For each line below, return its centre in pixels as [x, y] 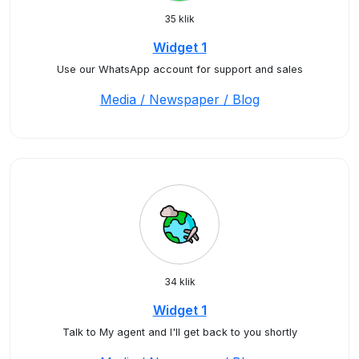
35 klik [179, 19]
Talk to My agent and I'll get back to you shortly [179, 332]
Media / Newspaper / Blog [179, 99]
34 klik [179, 282]
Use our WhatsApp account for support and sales [179, 69]
